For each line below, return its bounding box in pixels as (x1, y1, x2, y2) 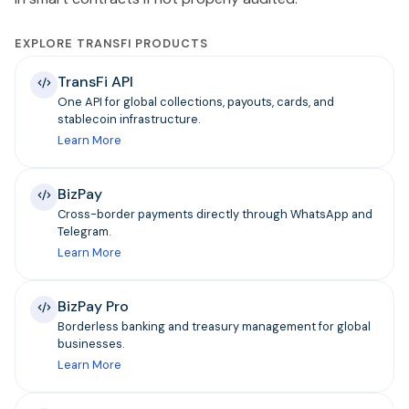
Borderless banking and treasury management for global (58, 319, 371, 335)
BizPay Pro (58, 297, 129, 317)
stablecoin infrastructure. (58, 111, 200, 128)
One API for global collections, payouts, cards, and (58, 94, 334, 110)
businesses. (58, 336, 124, 352)
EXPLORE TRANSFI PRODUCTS (15, 36, 208, 52)
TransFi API (58, 72, 133, 92)
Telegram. (58, 224, 110, 240)
